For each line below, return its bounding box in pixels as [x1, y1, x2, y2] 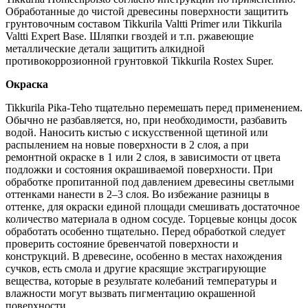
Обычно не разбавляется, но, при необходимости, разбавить [5, 113, 287, 126]
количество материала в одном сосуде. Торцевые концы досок [5, 212, 297, 225]
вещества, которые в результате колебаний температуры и [5, 274, 277, 287]
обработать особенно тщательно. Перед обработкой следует [5, 225, 285, 237]
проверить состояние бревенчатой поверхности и [5, 237, 239, 250]
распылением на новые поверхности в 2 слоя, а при [5, 138, 249, 151]
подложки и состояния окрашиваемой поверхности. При [5, 163, 273, 175]
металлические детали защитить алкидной [5, 42, 205, 54]
